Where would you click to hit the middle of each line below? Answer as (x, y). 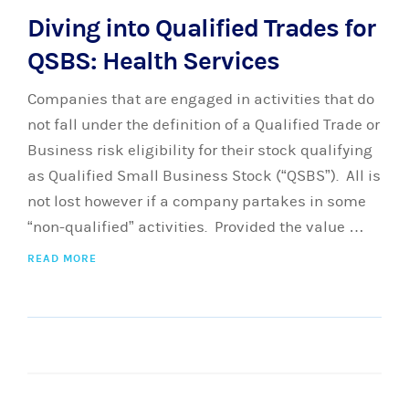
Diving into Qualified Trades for (202, 28)
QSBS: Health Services (153, 61)
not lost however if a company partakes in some (197, 202)
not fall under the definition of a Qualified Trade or (204, 125)
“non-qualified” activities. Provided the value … (196, 227)
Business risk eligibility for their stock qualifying (200, 151)
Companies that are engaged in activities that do (201, 100)
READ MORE (62, 258)
